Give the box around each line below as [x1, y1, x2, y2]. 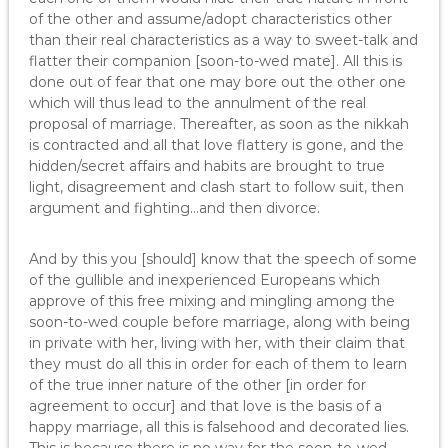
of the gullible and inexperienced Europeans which [28, 271, 380, 289]
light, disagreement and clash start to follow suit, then [28, 178, 404, 196]
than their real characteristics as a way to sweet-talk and [28, 31, 418, 49]
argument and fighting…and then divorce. [28, 199, 320, 217]
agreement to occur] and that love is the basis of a [28, 397, 382, 415]
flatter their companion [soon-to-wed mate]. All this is [28, 52, 402, 70]
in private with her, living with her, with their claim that [28, 334, 405, 352]
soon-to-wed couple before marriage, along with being [28, 313, 410, 331]
